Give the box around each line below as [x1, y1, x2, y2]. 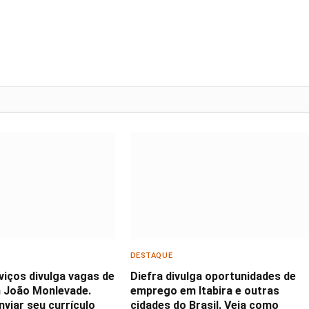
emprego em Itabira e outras [130, 283, 279, 297]
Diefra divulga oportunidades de [130, 269, 296, 283]
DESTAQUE [130, 250, 173, 260]
